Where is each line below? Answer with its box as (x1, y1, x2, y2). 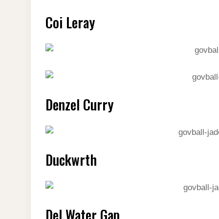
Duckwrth (45, 149, 97, 170)
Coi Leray (45, 12, 95, 32)
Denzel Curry (45, 94, 113, 114)
